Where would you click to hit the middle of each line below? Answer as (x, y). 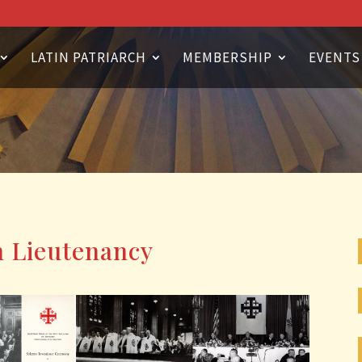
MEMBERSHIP (227, 57)
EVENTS (335, 57)
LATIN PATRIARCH (88, 57)
